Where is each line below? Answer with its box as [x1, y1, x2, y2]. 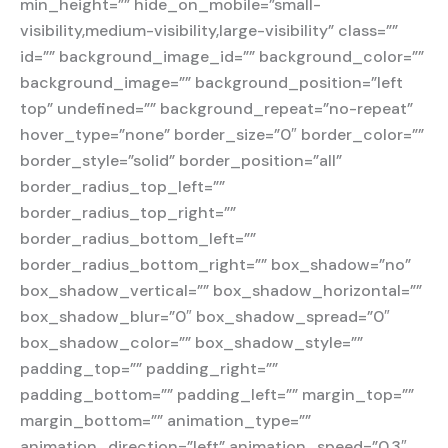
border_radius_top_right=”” [20, 202, 236, 224]
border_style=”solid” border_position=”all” [20, 150, 342, 172]
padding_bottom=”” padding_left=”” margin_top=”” [20, 384, 414, 406]
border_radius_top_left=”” [20, 176, 225, 198]
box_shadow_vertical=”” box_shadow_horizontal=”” [20, 280, 422, 302]
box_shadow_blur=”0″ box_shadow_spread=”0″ [20, 306, 390, 328]
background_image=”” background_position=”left [20, 72, 403, 94]
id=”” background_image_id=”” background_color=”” [20, 46, 424, 68]
